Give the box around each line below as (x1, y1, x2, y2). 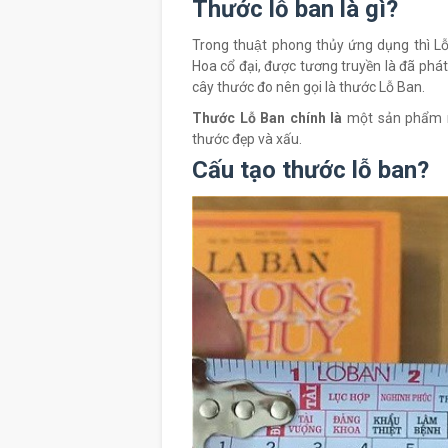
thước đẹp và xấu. (192, 131, 302, 147)
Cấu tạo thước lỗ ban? (192, 156, 429, 184)
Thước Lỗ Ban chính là (192, 110, 343, 126)
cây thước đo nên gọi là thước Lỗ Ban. (192, 79, 425, 95)
